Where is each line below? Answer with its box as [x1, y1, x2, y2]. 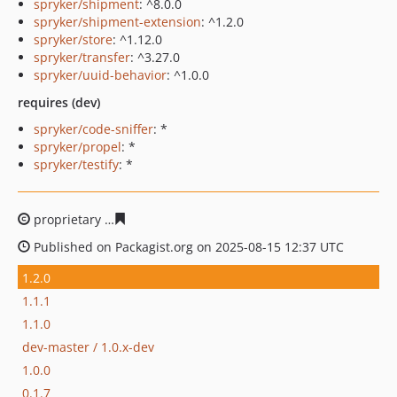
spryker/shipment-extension [34, 13, 201, 30]
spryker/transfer [34, 49, 130, 66]
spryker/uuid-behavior [34, 66, 167, 83]
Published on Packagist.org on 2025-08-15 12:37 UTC [30, 238, 344, 255]
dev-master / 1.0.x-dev [22, 338, 154, 355]
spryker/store [34, 31, 113, 48]
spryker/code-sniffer [34, 121, 153, 137]
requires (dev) [18, 94, 100, 111]
